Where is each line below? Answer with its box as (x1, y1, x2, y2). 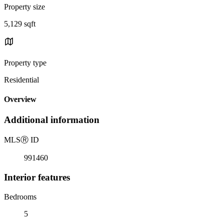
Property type (4, 58, 46, 67)
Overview (4, 95, 36, 104)
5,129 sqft (4, 19, 35, 28)
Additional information (4, 114, 99, 125)
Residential (4, 75, 39, 84)
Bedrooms (4, 192, 36, 201)
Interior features (4, 171, 70, 182)
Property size (4, 2, 45, 11)
